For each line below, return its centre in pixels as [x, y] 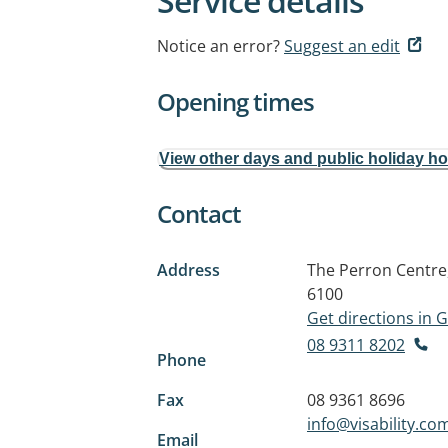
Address [188, 270]
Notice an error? [218, 46]
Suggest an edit [342, 46]
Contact [199, 213]
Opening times [235, 101]
